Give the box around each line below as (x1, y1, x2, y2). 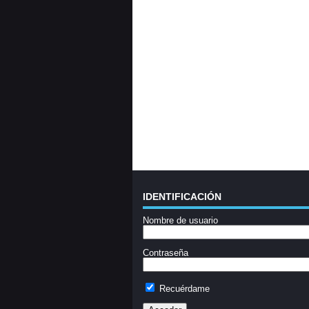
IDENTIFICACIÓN (143, 191, 221, 202)
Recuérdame (157, 283, 210, 294)
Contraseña (143, 248, 188, 258)
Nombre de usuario (143, 215, 218, 226)
